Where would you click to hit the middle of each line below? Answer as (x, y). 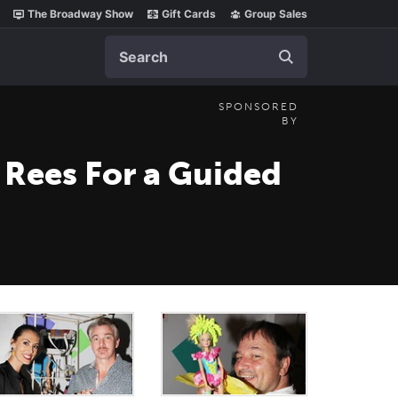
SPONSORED (259, 107)
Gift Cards (189, 14)
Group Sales (276, 14)
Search (127, 44)
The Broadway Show (80, 14)
